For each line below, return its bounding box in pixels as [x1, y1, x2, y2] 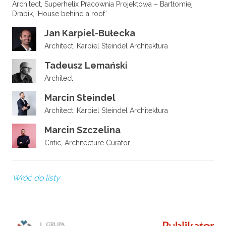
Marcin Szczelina [44, 125, 121, 135]
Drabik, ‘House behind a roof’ [12, 10, 107, 18]
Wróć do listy [12, 173, 60, 183]
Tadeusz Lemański [44, 60, 128, 71]
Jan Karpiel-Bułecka [44, 28, 135, 38]
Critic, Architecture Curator [44, 139, 130, 147]
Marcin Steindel [44, 92, 116, 103]
